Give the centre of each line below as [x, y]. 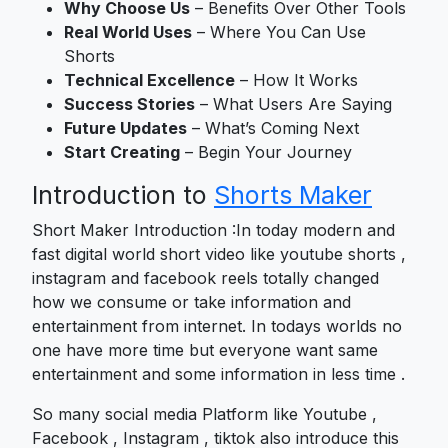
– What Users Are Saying [293, 103]
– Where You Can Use [279, 31]
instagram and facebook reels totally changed [205, 277]
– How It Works [296, 79]
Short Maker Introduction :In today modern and [213, 229]
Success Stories [129, 103]
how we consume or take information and [191, 301]
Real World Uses [128, 31]
